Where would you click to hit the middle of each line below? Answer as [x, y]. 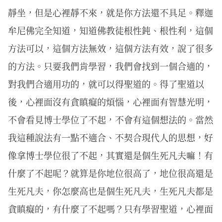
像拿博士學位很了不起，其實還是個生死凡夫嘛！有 [111, 155]
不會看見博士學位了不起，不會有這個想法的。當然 [111, 119]
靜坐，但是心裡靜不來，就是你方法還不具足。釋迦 [111, 12]
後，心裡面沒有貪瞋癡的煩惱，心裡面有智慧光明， [111, 101]
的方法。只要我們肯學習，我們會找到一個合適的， [111, 66]
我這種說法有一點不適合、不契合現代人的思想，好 [111, 137]
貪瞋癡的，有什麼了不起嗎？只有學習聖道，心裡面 [111, 208]
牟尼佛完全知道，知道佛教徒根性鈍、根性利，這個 [111, 30]
